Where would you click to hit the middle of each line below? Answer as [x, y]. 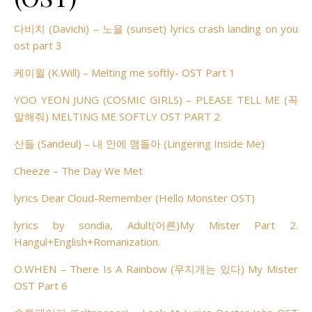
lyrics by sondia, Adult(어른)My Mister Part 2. [156, 225]
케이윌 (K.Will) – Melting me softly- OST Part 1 [125, 72]
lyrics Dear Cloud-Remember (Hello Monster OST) [134, 198]
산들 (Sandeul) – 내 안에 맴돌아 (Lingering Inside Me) [139, 143]
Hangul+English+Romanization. [87, 242]
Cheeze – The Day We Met [78, 171]
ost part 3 [38, 45]
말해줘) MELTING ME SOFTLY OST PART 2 [117, 116]
